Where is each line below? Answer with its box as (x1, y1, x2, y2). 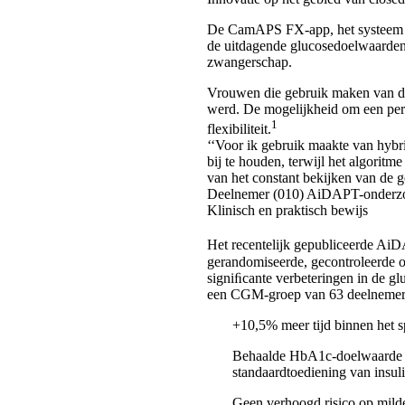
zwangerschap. (207, 53, 293, 70)
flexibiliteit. (207, 121, 272, 137)
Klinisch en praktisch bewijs (207, 202, 369, 219)
